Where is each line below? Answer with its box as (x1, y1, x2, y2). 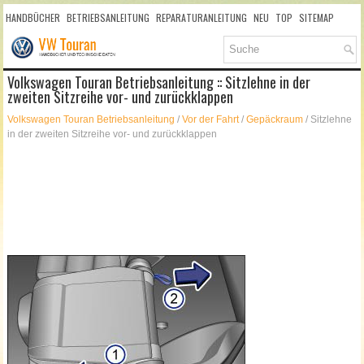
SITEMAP (299, 11, 335, 24)
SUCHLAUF (6, 38, 48, 52)
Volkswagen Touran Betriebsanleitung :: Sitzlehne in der (7, 71, 311, 93)
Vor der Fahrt (182, 114, 240, 126)
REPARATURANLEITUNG (156, 11, 248, 24)
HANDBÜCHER (6, 11, 61, 24)
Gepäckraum (246, 114, 304, 126)
